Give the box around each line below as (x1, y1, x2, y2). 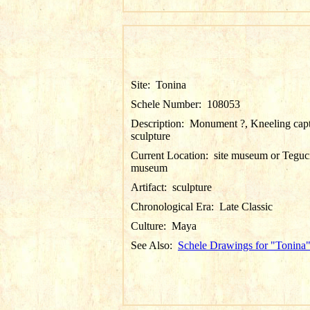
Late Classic (219, 201, 273, 212)
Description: (131, 118, 190, 129)
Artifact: (131, 181, 172, 193)
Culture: (131, 220, 172, 232)
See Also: (131, 239, 178, 251)
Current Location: (131, 149, 214, 161)
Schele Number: (131, 98, 207, 110)
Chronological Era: (131, 201, 219, 212)
